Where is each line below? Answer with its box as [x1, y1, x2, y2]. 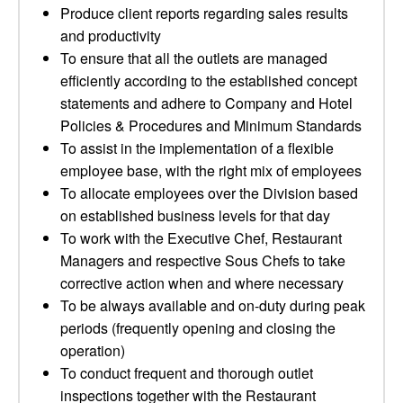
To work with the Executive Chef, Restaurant [60, 228, 342, 248]
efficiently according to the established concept [60, 70, 357, 91]
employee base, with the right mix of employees [60, 160, 362, 181]
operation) [60, 340, 125, 361]
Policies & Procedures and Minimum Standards [60, 115, 362, 136]
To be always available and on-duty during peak [60, 295, 365, 316]
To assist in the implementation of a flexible [60, 138, 334, 158]
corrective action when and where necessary [60, 273, 344, 293]
